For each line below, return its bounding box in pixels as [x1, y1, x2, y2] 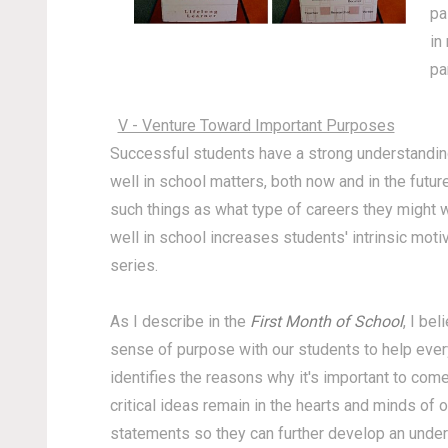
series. [109, 256, 158, 275]
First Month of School [249, 312, 403, 331]
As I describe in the [109, 312, 250, 331]
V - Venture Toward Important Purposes [117, 116, 395, 135]
